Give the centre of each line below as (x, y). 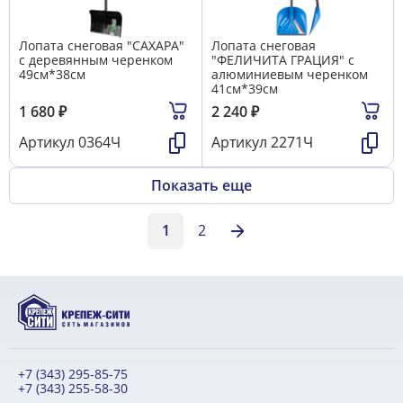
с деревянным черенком (96, 59)
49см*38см (52, 74)
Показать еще (201, 185)
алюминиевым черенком (290, 74)
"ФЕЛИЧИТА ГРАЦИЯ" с (283, 59)
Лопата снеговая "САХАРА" (102, 45)
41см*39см (245, 88)
